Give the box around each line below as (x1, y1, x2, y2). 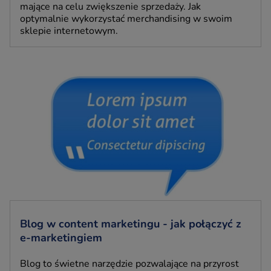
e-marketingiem (20, 230, 102, 245)
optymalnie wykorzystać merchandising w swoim (20, 11, 232, 25)
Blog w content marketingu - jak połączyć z (20, 216, 241, 231)
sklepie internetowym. (20, 24, 118, 38)
